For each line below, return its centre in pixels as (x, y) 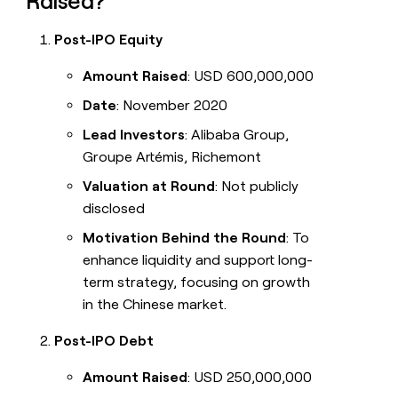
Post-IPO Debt (104, 341)
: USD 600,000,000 (251, 76)
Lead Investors (134, 135)
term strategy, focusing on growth (197, 283)
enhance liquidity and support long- (198, 260)
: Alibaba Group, (237, 135)
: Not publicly (257, 187)
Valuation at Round (149, 187)
